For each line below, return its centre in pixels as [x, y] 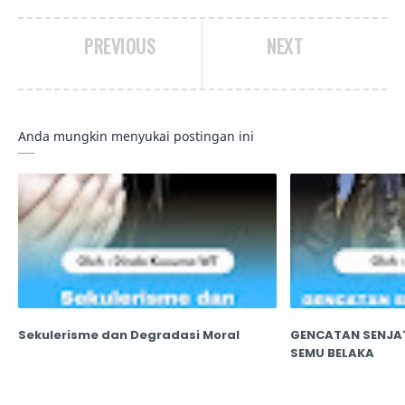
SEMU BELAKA [332, 353]
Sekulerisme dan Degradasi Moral [129, 335]
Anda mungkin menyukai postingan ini [136, 136]
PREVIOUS [120, 46]
